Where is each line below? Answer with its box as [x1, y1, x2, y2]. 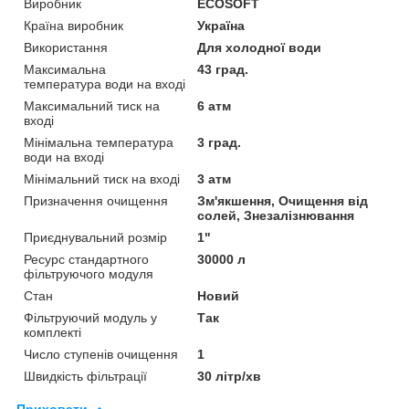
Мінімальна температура [24, 134, 173, 150]
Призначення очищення [24, 193, 168, 208]
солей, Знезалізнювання [197, 207, 355, 223]
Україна [197, 17, 246, 33]
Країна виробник [24, 17, 123, 33]
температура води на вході [24, 76, 185, 91]
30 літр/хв [197, 368, 262, 383]
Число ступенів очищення [24, 346, 178, 362]
